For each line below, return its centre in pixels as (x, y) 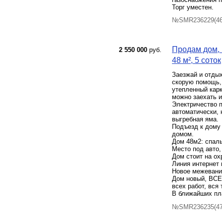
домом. (183, 134)
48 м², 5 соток (196, 60)
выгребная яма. (195, 119)
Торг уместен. (193, 7)
